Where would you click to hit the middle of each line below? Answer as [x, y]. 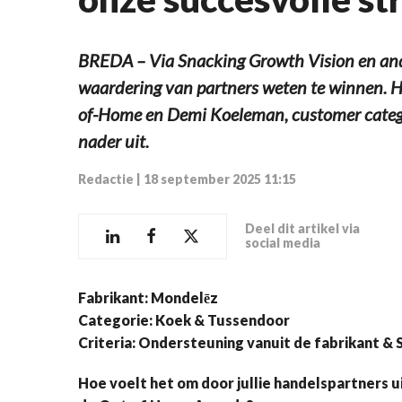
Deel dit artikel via [302, 229]
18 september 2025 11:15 [220, 179]
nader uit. [114, 140]
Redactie [106, 179]
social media [283, 243]
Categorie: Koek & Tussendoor [184, 319]
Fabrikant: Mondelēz [149, 297]
